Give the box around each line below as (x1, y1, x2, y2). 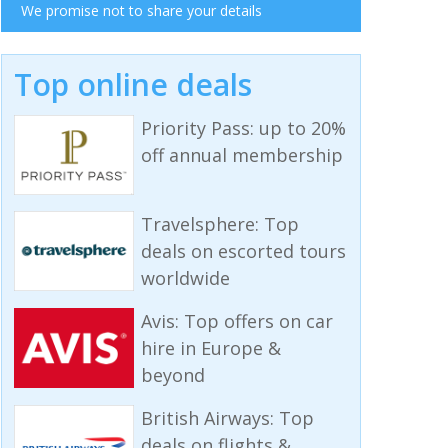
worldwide (140, 266, 230, 291)
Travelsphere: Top (140, 212, 299, 237)
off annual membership (140, 142, 343, 167)
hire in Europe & (140, 336, 281, 361)
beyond (140, 363, 205, 388)
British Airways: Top (140, 406, 314, 431)
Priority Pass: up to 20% (140, 115, 346, 140)
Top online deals (14, 63, 252, 105)
